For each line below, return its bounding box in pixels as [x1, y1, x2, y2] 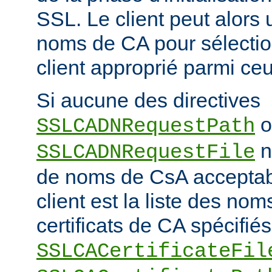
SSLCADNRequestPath [36, 114, 255, 138]
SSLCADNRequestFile [36, 140, 255, 164]
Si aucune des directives [36, 88, 260, 112]
